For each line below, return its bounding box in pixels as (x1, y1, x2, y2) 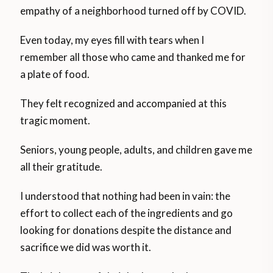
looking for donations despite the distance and (20, 223, 232, 236)
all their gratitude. (20, 160, 103, 173)
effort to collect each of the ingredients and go (20, 206, 233, 219)
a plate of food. (20, 67, 90, 80)
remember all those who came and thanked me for (20, 50, 246, 63)
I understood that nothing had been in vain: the (20, 189, 231, 202)
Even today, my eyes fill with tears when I (20, 33, 205, 46)
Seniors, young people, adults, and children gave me (20, 143, 253, 156)
